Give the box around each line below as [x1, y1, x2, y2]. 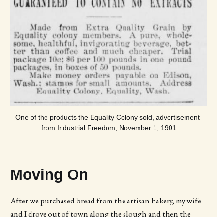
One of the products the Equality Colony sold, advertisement [15, 113, 200, 122]
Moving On [10, 166, 88, 183]
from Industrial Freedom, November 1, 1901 [41, 124, 176, 132]
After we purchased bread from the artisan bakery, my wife [10, 195, 201, 206]
